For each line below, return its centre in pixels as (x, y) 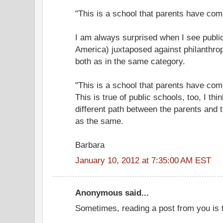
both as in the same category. (130, 61)
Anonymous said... (112, 193)
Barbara (90, 145)
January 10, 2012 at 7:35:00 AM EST (143, 160)
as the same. (99, 121)
